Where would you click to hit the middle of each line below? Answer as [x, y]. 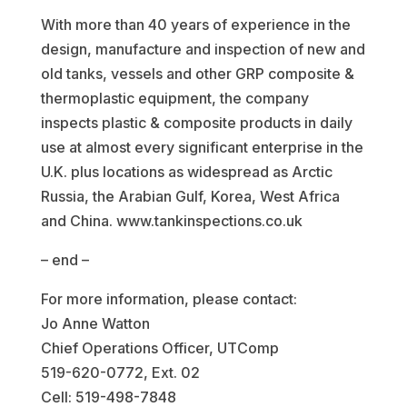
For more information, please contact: [169, 299]
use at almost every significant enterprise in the [202, 148]
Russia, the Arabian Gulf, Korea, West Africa [190, 197]
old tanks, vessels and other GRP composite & [197, 74]
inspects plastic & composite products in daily [196, 123]
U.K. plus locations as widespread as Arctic [186, 172]
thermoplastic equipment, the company [174, 99]
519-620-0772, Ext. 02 [120, 373]
